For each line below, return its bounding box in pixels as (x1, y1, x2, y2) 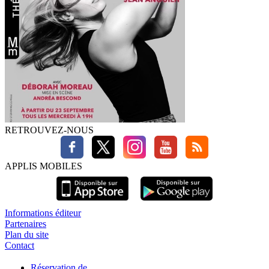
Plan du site (5, 229, 49, 240)
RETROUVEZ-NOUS (5, 125, 94, 136)
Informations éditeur (5, 208, 81, 219)
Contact (5, 240, 34, 251)
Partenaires (5, 219, 46, 229)
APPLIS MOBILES (5, 161, 82, 172)
